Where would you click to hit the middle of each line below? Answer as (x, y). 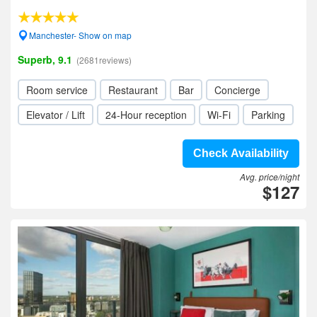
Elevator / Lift (56, 115)
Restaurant (133, 90)
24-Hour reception (146, 115)
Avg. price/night (270, 177)
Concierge (237, 90)
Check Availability (241, 153)
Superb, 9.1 (45, 59)
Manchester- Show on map (80, 35)
